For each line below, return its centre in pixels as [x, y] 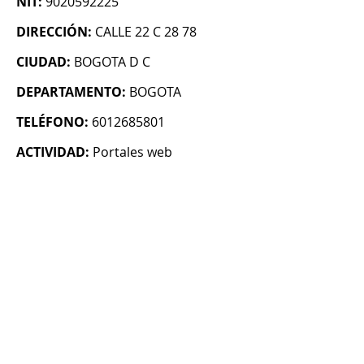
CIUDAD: [43, 62]
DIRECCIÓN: [54, 32]
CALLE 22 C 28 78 [146, 32]
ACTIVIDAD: [53, 152]
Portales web [132, 152]
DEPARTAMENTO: [71, 92]
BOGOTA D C [112, 62]
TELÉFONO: [52, 122]
